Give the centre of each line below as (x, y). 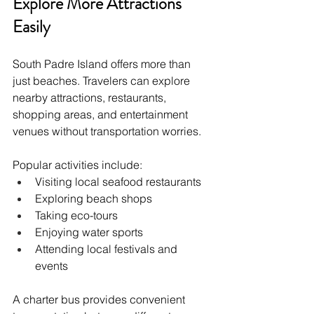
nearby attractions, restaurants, (91, 97)
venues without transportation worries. (107, 131)
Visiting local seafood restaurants (118, 181)
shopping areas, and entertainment (102, 114)
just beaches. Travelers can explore (103, 80)
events (52, 265)
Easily (32, 26)
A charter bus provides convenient (100, 299)
